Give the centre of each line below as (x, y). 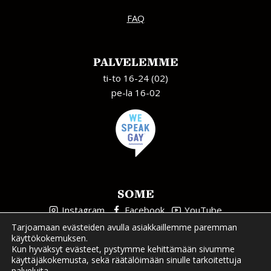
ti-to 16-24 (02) (135, 78)
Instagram (83, 210)
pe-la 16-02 (135, 93)
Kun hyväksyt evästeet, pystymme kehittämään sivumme (123, 249)
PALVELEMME (135, 62)
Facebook (145, 210)
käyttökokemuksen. (50, 238)
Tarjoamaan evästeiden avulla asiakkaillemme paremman (124, 227)
